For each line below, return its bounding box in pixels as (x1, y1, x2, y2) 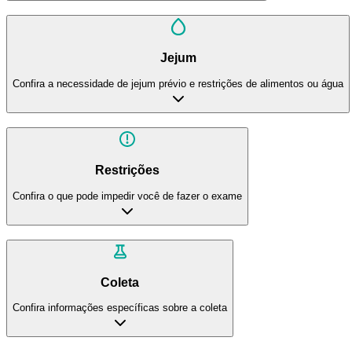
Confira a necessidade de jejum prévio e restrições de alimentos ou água (13, 77, 343, 90)
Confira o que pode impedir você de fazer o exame (13, 189, 242, 202)
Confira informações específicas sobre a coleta (13, 302, 227, 314)
